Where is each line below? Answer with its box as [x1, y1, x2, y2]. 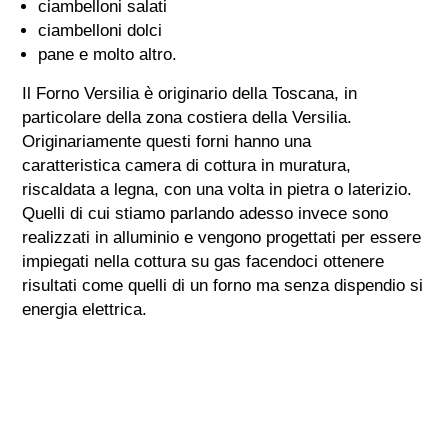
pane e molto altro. [38, 44, 178, 64]
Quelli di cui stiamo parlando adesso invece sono [22, 203, 389, 223]
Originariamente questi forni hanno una [22, 131, 312, 151]
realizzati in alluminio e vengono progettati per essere [22, 227, 422, 247]
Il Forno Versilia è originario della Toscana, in [22, 83, 358, 103]
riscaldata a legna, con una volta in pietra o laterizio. [22, 179, 413, 199]
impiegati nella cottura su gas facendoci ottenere [22, 251, 385, 271]
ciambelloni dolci [38, 20, 163, 40]
